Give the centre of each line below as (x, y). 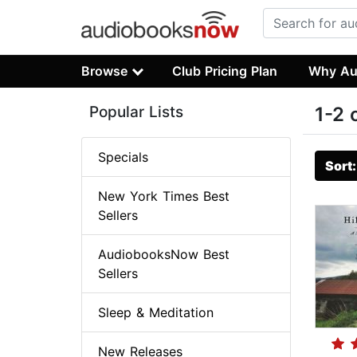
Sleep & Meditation (156, 313)
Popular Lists (136, 112)
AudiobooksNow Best (164, 255)
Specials (123, 157)
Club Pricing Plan (225, 71)
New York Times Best (164, 196)
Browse (104, 71)
